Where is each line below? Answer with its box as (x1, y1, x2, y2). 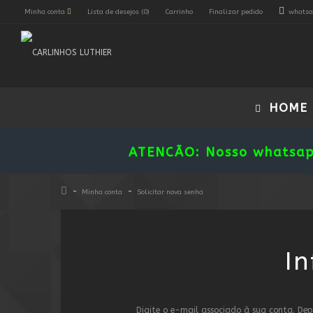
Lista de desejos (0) (87, 8, 150, 16)
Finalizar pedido (209, 8, 263, 16)
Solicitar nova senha (137, 188, 203, 196)
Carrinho (166, 8, 193, 16)
